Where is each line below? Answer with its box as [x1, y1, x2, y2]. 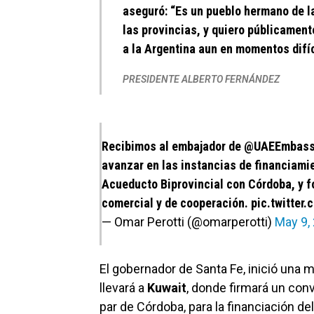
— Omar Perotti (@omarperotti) [102, 214, 275, 229]
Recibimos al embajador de [102, 139, 244, 153]
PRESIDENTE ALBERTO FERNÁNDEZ [123, 74, 280, 85]
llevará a [100, 280, 147, 295]
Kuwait [147, 280, 186, 295]
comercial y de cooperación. [102, 196, 251, 210]
